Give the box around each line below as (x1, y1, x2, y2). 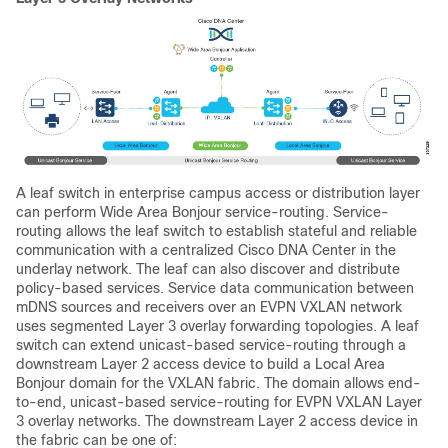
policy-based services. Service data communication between (16, 280, 414, 297)
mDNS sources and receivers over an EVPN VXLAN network (16, 299, 402, 316)
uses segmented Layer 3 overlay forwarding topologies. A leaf (16, 318, 419, 335)
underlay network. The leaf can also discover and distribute (16, 261, 400, 278)
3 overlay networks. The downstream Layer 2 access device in (16, 413, 418, 430)
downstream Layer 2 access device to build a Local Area (16, 356, 385, 373)
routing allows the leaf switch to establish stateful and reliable (16, 223, 417, 240)
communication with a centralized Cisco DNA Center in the (16, 242, 396, 259)
